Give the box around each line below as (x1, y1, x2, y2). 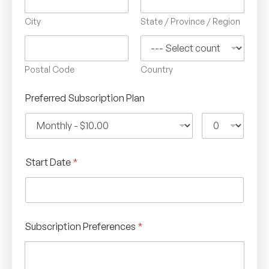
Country (141, 64, 173, 74)
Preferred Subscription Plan (25, 91, 145, 104)
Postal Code (25, 64, 74, 74)
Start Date (25, 156, 73, 168)
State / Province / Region (141, 16, 240, 26)
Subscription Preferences (25, 220, 138, 232)
